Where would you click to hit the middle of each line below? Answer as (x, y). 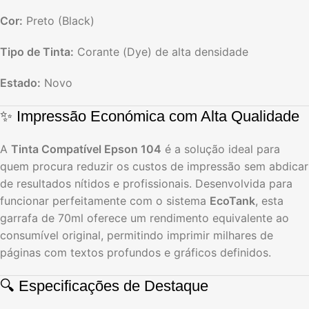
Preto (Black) (59, 20)
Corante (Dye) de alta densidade (161, 51)
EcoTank (232, 200)
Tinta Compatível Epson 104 (86, 149)
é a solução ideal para (221, 149)
